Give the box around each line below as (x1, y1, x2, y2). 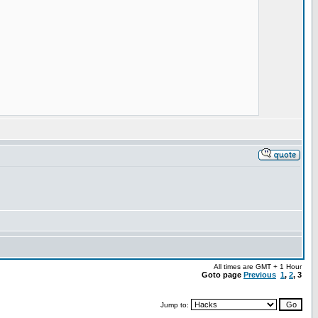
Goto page (202, 270, 243, 279)
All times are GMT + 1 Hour (214, 263, 302, 270)
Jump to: (160, 301, 191, 309)
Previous (243, 270, 276, 279)
